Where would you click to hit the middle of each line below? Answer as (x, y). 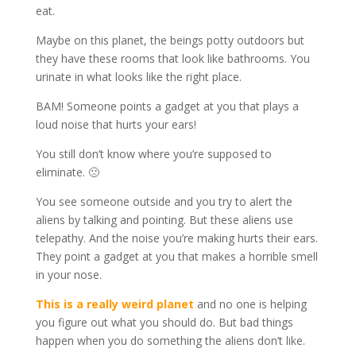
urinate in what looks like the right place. (138, 77)
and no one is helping (250, 304)
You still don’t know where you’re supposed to (153, 154)
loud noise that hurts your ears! (116, 125)
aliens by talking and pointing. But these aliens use (164, 220)
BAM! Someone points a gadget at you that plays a (167, 106)
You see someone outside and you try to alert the (164, 202)
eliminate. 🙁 (67, 172)
